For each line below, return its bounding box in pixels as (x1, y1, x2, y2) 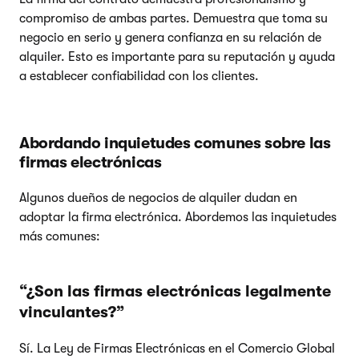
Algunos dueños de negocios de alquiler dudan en (19, 190, 297, 205)
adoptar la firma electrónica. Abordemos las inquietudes (19, 209, 337, 224)
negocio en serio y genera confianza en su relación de (19, 30, 321, 45)
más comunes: (19, 228, 100, 244)
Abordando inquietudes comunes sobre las (19, 133, 331, 152)
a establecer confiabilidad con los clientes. (19, 68, 259, 83)
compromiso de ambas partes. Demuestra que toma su (19, 10, 328, 26)
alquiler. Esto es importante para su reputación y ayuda (19, 49, 335, 64)
